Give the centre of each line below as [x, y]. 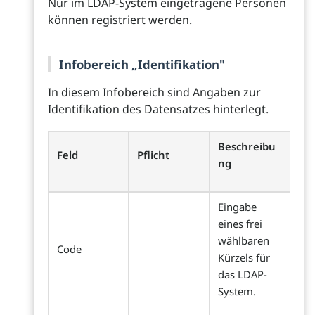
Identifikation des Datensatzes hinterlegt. [158, 109]
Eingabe [237, 207]
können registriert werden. [120, 20]
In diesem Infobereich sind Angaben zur [154, 92]
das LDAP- [243, 275]
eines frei [240, 224]
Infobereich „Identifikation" [142, 65]
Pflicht [153, 155]
